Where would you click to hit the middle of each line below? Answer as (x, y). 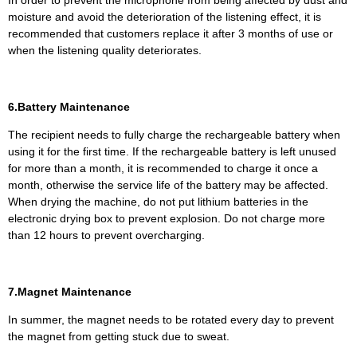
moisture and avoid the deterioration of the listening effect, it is (165, 16)
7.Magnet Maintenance (70, 291)
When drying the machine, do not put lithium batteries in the (158, 202)
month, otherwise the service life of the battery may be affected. (168, 185)
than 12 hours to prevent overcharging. (106, 235)
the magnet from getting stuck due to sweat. (119, 337)
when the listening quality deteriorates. (105, 50)
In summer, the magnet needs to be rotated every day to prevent (171, 320)
